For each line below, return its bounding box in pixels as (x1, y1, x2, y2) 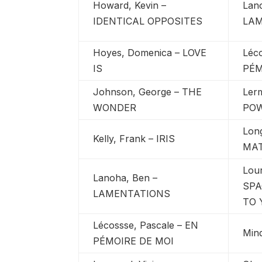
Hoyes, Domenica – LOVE (93, 46, 207, 58)
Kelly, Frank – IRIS (93, 132, 175, 144)
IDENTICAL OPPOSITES (93, 15, 203, 27)
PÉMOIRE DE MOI (93, 235, 174, 247)
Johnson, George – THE (93, 85, 202, 98)
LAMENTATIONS (93, 187, 171, 199)
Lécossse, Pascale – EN (93, 219, 199, 231)
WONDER (93, 101, 137, 113)
